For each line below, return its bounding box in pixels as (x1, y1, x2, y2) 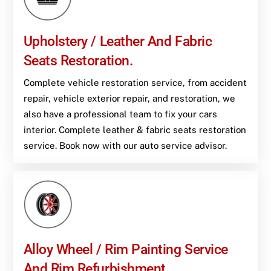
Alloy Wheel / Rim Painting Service (23, 241, 228, 258)
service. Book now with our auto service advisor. (23, 140, 227, 151)
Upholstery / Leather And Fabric (23, 33, 212, 50)
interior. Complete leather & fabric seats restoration (23, 124, 246, 135)
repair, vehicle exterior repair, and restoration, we (23, 93, 235, 103)
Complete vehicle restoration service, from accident (23, 77, 247, 88)
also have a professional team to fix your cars (23, 108, 217, 119)
